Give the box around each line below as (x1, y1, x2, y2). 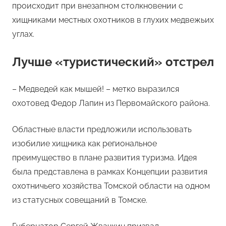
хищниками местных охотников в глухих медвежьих (12, 15, 214, 25)
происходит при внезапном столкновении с (12, 1, 183, 11)
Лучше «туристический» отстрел (12, 54, 214, 70)
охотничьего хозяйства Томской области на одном (12, 181, 210, 191)
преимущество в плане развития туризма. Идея (12, 153, 197, 163)
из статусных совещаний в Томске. (12, 195, 147, 205)
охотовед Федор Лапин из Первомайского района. (12, 98, 210, 108)
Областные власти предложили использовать (12, 125, 192, 135)
